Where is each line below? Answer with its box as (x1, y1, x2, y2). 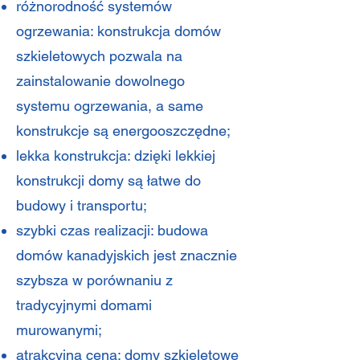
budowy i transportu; (16, 197, 147, 214)
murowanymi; (16, 321, 102, 338)
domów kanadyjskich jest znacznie (16, 247, 237, 264)
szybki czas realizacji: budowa (16, 222, 208, 239)
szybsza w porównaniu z (16, 272, 173, 288)
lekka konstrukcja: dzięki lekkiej (16, 147, 215, 164)
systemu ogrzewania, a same (16, 97, 203, 114)
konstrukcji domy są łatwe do (16, 172, 201, 189)
